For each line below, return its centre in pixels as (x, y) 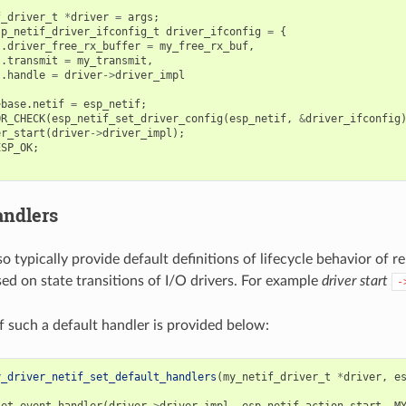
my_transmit (111, 60)
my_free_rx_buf (203, 46)
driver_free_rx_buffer (73, 46)
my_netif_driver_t (276, 377)
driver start (354, 280)
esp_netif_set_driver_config (137, 118)
